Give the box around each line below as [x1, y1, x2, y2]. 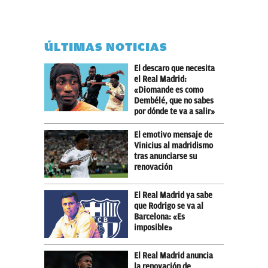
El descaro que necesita [134, 63, 215, 73]
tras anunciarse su [134, 151, 197, 161]
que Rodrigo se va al [134, 201, 203, 211]
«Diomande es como [134, 85, 203, 95]
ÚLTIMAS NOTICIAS [44, 39, 167, 54]
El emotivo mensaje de [134, 130, 212, 139]
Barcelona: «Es [134, 212, 185, 221]
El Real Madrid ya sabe [134, 190, 212, 200]
